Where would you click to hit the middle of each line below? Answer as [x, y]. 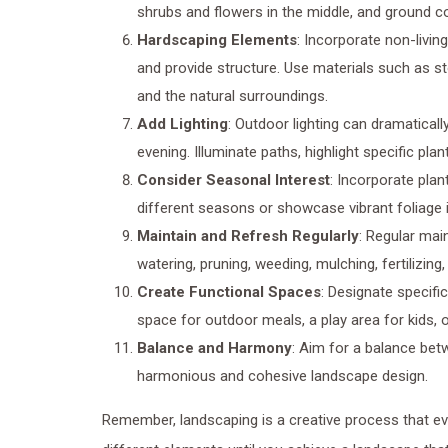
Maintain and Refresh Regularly [248, 236]
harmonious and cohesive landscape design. [282, 376]
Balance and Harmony [214, 348]
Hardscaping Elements [217, 40]
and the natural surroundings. [232, 96]
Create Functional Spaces [229, 292]
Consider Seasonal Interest [233, 180]
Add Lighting [182, 124]
